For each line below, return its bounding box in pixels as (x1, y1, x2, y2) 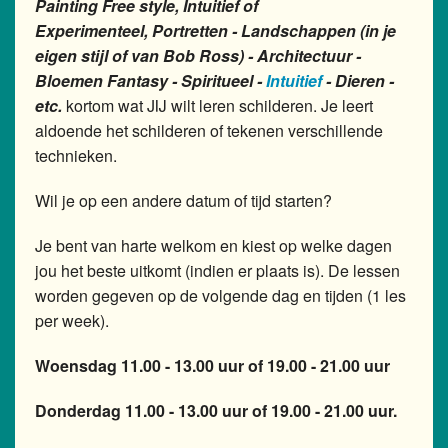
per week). (35, 309, 109, 333)
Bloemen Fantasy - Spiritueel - (35, 69, 262, 93)
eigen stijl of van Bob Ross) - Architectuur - (35, 44, 361, 68)
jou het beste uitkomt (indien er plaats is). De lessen (35, 259, 400, 283)
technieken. (35, 144, 117, 168)
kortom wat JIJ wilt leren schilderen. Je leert (62, 94, 373, 118)
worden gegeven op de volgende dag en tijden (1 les (35, 284, 406, 308)
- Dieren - (322, 69, 394, 93)
